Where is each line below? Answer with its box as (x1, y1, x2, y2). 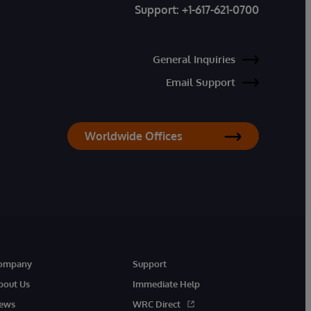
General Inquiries (153, 53, 235, 66)
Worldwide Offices (85, 129, 183, 143)
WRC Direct (132, 299, 180, 310)
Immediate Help (132, 278, 200, 289)
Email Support (166, 76, 235, 89)
